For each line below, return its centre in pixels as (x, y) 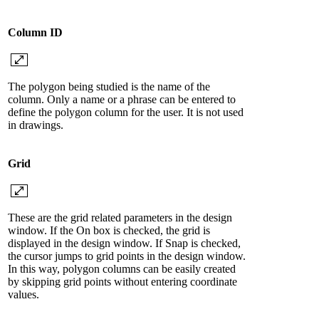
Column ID (35, 33)
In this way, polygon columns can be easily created (122, 269)
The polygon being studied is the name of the (109, 87)
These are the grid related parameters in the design (120, 218)
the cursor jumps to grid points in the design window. (127, 256)
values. (23, 295)
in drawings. (36, 125)
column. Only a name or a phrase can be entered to (122, 100)
